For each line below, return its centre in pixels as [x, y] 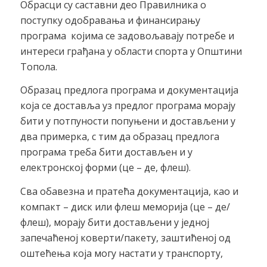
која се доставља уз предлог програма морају [128, 106]
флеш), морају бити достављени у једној [114, 222]
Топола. [38, 66]
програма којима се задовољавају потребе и [127, 35]
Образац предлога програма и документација [129, 90]
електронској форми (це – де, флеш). [105, 168]
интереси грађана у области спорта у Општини [131, 51]
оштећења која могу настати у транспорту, [121, 253]
